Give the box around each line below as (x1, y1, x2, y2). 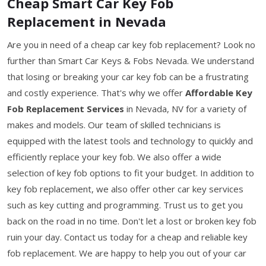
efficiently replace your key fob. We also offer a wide (7, 150, 221, 163)
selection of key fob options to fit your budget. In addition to (7, 166, 254, 179)
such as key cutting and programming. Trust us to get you (7, 198, 243, 211)
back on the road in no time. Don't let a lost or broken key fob (7, 214, 256, 227)
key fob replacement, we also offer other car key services (7, 182, 243, 195)
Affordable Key (185, 86, 252, 99)
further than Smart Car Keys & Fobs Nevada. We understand (7, 54, 254, 66)
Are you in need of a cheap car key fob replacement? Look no (7, 38, 255, 50)
